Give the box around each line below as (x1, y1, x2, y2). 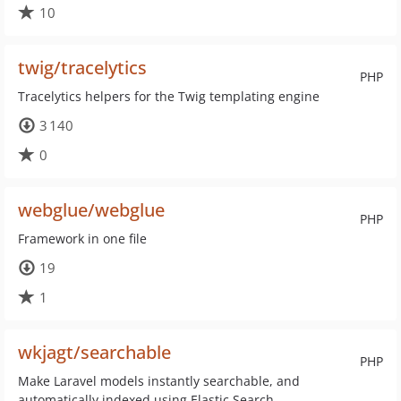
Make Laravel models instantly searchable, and (18, 372, 300, 389)
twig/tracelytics (18, 55, 147, 80)
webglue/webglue (18, 198, 165, 222)
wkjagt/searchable (18, 340, 171, 364)
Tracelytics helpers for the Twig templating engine (18, 88, 320, 105)
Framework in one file (18, 230, 147, 247)
